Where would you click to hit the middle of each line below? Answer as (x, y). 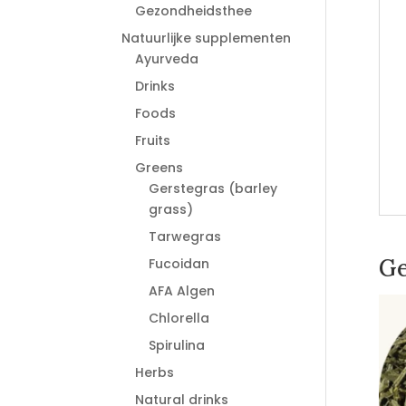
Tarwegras (185, 237)
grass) (171, 209)
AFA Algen (182, 291)
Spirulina (177, 345)
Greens (159, 168)
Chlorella (179, 318)
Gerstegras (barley (213, 188)
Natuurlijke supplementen (207, 38)
